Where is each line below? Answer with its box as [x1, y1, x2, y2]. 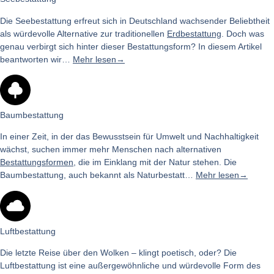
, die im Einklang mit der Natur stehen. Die [73, 157, 237, 168]
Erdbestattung [167, 28, 221, 39]
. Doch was [221, 28, 264, 39]
